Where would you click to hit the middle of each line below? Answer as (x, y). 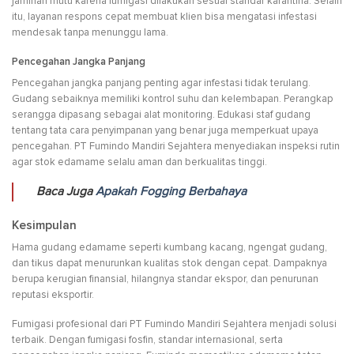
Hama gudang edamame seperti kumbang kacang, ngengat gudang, (169, 248)
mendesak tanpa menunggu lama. (90, 33)
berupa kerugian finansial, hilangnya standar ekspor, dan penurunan (165, 279)
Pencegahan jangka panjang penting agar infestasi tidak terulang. (161, 83)
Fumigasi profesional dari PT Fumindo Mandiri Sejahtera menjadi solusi (174, 324)
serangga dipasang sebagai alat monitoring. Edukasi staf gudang (161, 114)
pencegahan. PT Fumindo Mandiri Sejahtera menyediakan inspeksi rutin (176, 146)
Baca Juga (66, 192)
